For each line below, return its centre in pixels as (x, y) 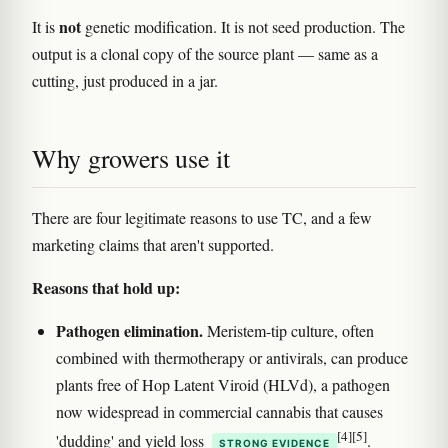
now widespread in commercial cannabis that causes (219, 411)
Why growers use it (131, 157)
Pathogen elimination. (129, 330)
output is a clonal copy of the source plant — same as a (205, 53)
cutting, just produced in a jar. (125, 80)
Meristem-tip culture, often (288, 330)
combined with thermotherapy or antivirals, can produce (232, 357)
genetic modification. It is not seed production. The (243, 26)
